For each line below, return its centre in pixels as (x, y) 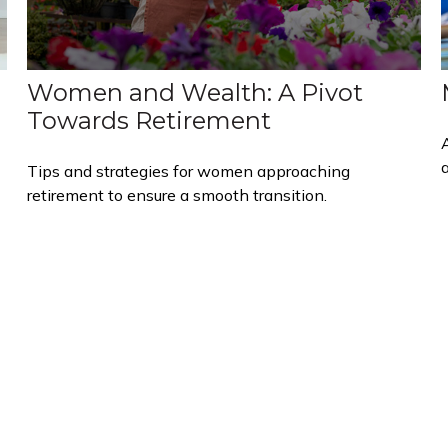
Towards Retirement (149, 120)
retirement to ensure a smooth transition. (177, 194)
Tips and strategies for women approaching (189, 170)
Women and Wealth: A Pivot (195, 92)
